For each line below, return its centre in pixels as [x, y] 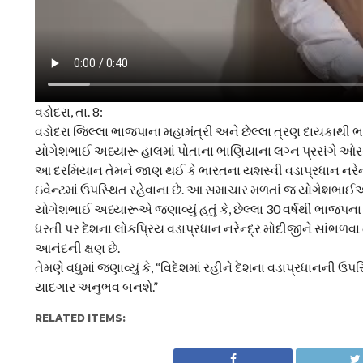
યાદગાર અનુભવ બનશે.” [96, 286]
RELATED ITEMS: [80, 318]
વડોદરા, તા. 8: [68, 111]
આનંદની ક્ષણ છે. [77, 247]
